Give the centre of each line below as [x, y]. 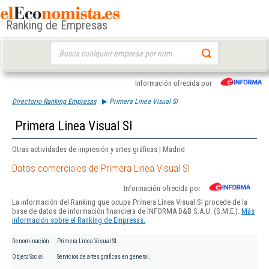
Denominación [31, 241]
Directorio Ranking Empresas [54, 101]
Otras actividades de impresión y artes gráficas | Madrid [98, 149]
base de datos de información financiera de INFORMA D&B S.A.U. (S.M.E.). [127, 211]
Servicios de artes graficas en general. [104, 257]
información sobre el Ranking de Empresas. [79, 220]
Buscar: [61, 47]
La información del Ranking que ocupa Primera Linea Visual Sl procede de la [130, 202]
